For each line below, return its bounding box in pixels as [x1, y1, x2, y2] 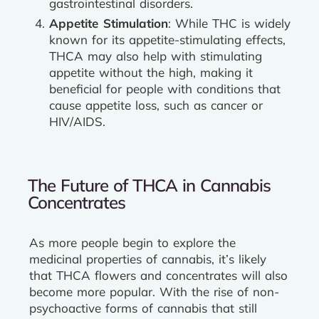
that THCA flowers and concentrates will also [29, 268, 288, 283]
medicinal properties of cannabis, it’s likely [29, 251, 266, 266]
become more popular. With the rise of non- [29, 284, 279, 299]
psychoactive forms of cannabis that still [29, 300, 257, 315]
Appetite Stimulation [49, 16, 168, 31]
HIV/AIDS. [49, 114, 105, 129]
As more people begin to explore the [29, 235, 236, 250]
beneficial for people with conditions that [49, 81, 281, 96]
